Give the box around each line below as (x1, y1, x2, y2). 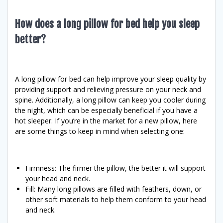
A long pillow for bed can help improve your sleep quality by (15, 74, 206, 84)
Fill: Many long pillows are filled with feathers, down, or (25, 184, 202, 194)
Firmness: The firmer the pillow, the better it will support (25, 163, 206, 173)
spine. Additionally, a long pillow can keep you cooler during (15, 95, 206, 105)
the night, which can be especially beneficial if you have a (15, 105, 198, 115)
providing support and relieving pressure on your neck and (15, 84, 201, 94)
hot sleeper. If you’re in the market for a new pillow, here (15, 115, 197, 125)
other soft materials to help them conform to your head (25, 194, 206, 204)
